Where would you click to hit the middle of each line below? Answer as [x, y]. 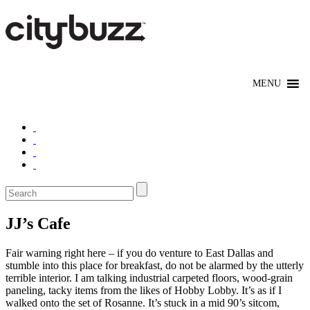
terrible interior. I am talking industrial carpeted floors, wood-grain [149, 277]
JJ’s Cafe [38, 223]
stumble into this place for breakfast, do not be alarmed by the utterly [155, 265]
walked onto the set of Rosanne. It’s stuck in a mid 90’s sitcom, [143, 302]
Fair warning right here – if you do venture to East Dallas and [139, 253]
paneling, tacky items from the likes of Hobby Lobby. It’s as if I [144, 290]
